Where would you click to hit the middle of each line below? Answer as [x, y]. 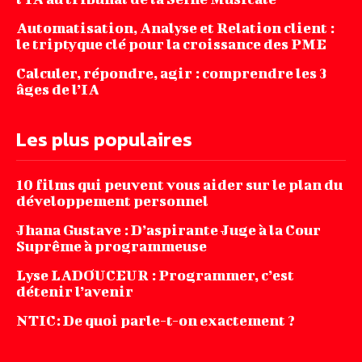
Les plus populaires [104, 140]
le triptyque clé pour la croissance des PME [171, 44]
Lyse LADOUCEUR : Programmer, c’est [155, 276]
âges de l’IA [58, 90]
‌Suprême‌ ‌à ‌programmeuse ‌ [113, 246]
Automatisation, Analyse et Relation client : [175, 28]
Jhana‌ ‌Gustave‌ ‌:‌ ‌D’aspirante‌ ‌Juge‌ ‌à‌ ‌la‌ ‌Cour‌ [168, 230]
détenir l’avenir [75, 292]
